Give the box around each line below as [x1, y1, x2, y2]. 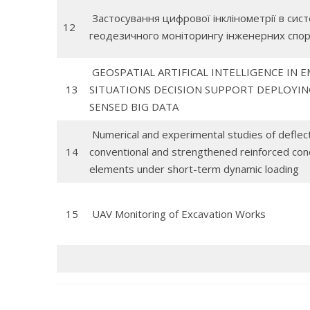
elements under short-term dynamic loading [89, 162, 299, 176]
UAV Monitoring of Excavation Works [89, 207, 266, 221]
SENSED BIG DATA [89, 100, 179, 113]
